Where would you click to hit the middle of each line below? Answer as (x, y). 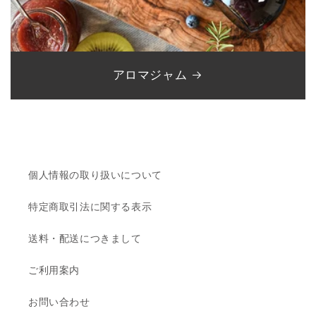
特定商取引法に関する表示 (90, 207)
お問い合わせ (59, 302)
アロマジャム (150, 75)
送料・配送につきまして (85, 239)
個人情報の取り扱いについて (95, 175)
